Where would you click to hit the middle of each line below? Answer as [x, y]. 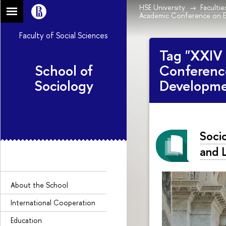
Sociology [64, 86]
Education [26, 220]
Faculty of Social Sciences [64, 35]
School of [64, 71]
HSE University [162, 7]
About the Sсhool [39, 185]
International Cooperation [53, 202]
